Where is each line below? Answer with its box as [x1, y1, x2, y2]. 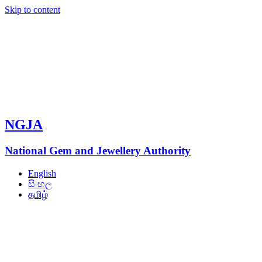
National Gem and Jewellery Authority [5, 144, 191, 157]
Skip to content [5, 5, 60, 15]
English [28, 168, 56, 178]
